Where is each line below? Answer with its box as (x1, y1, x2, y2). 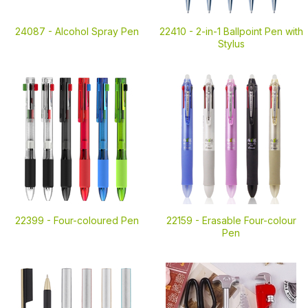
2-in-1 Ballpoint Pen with (195, 25, 303, 37)
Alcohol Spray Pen (55, 25, 139, 37)
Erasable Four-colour (201, 214, 296, 226)
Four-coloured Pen (54, 214, 139, 226)
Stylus (217, 38, 245, 49)
